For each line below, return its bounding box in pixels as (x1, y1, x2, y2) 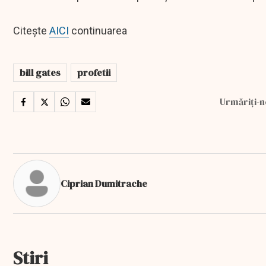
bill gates (20, 66, 61, 80)
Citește (13, 24, 49, 37)
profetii (77, 66, 110, 80)
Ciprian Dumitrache (61, 176, 147, 190)
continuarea (69, 24, 127, 37)
